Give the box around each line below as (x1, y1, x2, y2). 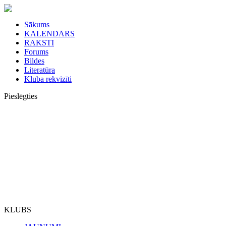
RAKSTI (24, 38, 54, 47)
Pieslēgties (4, 92, 37, 100)
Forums (24, 47, 48, 56)
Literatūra (24, 66, 55, 74)
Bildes (24, 56, 44, 65)
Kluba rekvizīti (24, 75, 72, 83)
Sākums (24, 20, 49, 29)
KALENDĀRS (24, 29, 75, 38)
